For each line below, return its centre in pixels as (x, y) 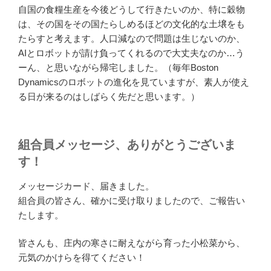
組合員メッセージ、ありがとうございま (127, 144)
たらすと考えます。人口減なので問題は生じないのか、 (132, 39)
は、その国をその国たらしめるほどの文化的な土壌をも (132, 24)
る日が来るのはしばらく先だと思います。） (109, 97)
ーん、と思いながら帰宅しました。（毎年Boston (118, 68)
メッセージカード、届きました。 (86, 186)
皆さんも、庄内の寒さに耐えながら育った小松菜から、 (132, 243)
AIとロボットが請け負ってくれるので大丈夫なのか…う (131, 53)
